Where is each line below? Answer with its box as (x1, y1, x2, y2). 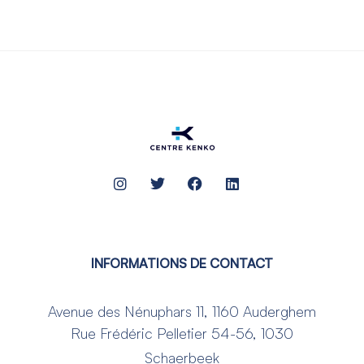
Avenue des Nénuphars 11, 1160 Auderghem (48, 302, 316, 321)
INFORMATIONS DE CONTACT (91, 255, 273, 272)
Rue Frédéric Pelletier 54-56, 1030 (71, 323, 293, 342)
